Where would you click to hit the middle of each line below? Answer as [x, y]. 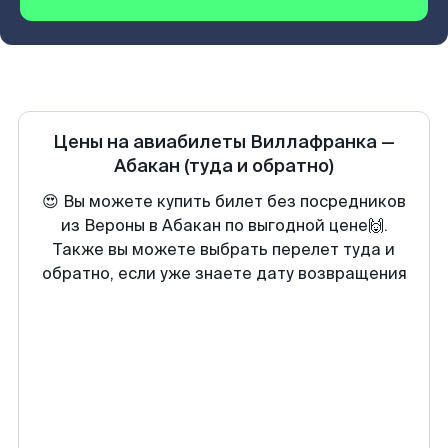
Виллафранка [313, 142]
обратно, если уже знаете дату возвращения [224, 273]
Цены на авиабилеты [151, 142]
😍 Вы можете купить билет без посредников [224, 201]
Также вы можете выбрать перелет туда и [224, 249]
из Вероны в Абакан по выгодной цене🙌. [224, 225]
